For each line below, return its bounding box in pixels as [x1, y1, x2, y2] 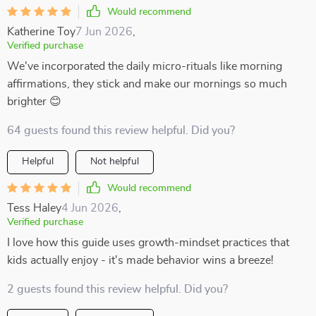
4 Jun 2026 [61, 202, 119, 214]
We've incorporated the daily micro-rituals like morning [7, 61, 282, 72]
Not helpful [90, 157, 139, 166]
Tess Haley [7, 202, 61, 214]
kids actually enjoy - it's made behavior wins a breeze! [7, 255, 274, 266]
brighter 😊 [7, 96, 61, 107]
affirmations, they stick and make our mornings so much [7, 78, 287, 90]
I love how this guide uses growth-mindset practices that [7, 237, 289, 248]
